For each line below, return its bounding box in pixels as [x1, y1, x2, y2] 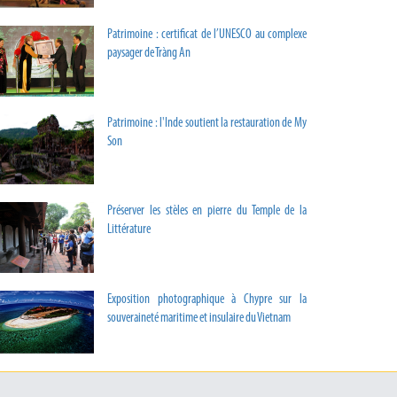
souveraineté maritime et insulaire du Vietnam [107, 312, 291, 326]
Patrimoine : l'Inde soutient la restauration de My [107, 116, 307, 130]
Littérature [107, 223, 151, 237]
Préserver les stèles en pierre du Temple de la [107, 205, 307, 219]
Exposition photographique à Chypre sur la [107, 293, 307, 307]
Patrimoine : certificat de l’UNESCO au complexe [107, 28, 307, 43]
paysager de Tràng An [107, 47, 191, 61]
